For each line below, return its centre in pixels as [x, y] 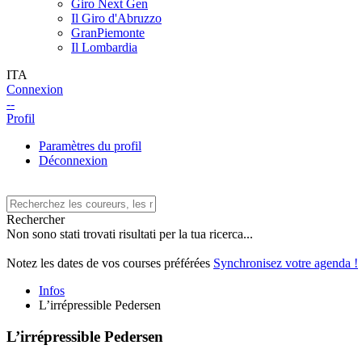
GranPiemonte [108, 33]
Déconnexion [73, 160]
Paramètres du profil [90, 146]
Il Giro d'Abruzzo [116, 18]
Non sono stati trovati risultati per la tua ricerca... [130, 234]
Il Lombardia [104, 47]
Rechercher [36, 219]
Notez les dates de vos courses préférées [110, 263]
